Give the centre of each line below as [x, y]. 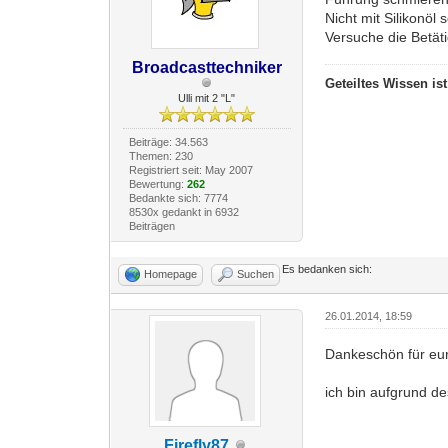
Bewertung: [157, 183]
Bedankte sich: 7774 [178, 197]
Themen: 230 [160, 155]
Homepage [171, 273]
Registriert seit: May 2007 [190, 169]
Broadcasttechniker [206, 67]
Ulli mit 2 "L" [207, 97]
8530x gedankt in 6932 [183, 211]
